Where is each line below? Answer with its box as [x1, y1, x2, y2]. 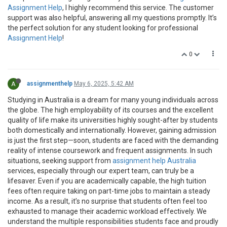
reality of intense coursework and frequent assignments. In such [8, 146, 212, 155]
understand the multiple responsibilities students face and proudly [8, 217, 218, 225]
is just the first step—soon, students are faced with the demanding [8, 136, 218, 144]
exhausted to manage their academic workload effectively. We [8, 207, 207, 215]
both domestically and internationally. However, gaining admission [8, 126, 216, 134]
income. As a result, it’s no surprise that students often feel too [8, 197, 207, 205]
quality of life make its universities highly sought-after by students [8, 116, 218, 124]
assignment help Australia [112, 157, 196, 165]
